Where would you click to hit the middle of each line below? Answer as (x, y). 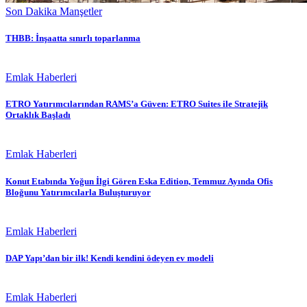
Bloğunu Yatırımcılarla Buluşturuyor (78, 192)
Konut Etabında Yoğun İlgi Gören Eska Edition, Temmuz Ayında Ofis (139, 181)
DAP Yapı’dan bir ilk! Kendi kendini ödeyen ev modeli (110, 258)
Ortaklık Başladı (38, 115)
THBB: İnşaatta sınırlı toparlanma (73, 38)
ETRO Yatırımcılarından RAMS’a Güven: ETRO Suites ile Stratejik (137, 104)
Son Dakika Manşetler (54, 11)
